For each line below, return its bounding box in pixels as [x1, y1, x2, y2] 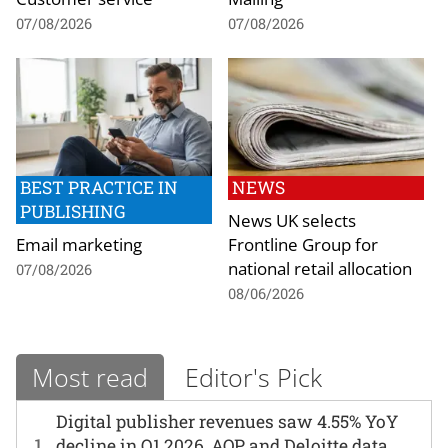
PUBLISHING [20, 199, 125, 223]
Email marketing [16, 231, 142, 256]
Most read [32, 359, 148, 394]
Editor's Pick [185, 359, 322, 394]
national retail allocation [228, 255, 412, 280]
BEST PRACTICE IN [20, 175, 178, 199]
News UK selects [228, 207, 356, 232]
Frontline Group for [228, 231, 378, 256]
